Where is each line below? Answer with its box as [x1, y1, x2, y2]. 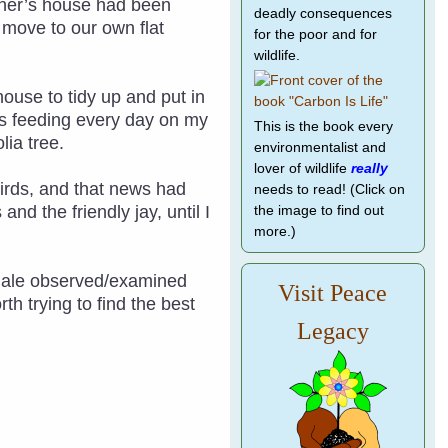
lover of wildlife [253, 161, 351, 176]
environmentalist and [253, 140, 386, 155]
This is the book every [253, 119, 393, 134]
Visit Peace [278, 280, 388, 306]
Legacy [296, 318, 369, 344]
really [350, 161, 388, 176]
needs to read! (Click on [253, 182, 405, 197]
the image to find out [253, 203, 384, 218]
